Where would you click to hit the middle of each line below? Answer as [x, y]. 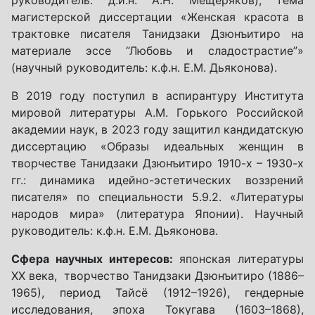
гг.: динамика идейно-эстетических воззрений [157, 180]
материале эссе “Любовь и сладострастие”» [157, 50]
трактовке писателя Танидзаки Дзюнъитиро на [157, 33]
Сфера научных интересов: [92, 258]
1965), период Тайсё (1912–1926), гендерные [157, 292]
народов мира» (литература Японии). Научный [157, 213]
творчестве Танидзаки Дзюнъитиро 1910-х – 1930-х [157, 163]
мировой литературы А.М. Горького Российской [157, 112]
